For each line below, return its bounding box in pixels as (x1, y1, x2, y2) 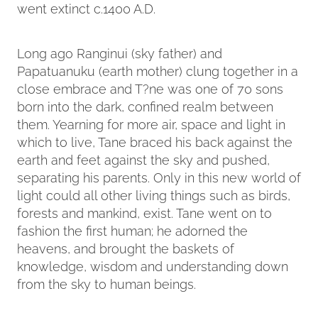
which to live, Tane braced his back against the (17, 131, 292, 150)
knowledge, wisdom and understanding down (17, 256, 288, 274)
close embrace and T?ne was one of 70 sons (17, 78, 283, 97)
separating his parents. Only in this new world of (17, 167, 301, 185)
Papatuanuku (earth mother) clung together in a (17, 60, 298, 79)
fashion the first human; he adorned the (17, 220, 248, 238)
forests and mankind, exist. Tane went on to (17, 202, 272, 221)
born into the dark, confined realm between (17, 96, 273, 114)
